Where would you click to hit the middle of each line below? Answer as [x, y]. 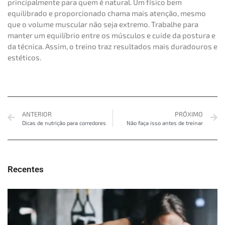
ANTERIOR [37, 114]
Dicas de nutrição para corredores [64, 123]
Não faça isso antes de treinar [165, 123]
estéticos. [24, 58]
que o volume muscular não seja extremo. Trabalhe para [103, 24]
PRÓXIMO [189, 114]
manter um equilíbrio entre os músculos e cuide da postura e [111, 35]
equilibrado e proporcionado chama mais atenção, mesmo [107, 13]
